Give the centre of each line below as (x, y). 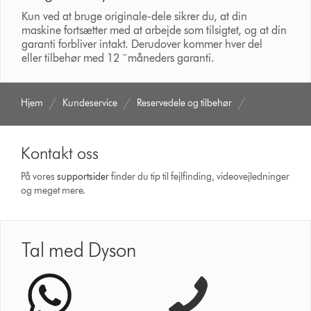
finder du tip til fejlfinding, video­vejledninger (200, 176)
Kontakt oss (60, 153)
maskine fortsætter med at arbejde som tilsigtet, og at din (154, 30)
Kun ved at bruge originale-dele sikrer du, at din (135, 16)
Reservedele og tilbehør (185, 103)
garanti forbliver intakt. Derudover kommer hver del (142, 44)
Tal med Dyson (79, 250)
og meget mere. (53, 190)
